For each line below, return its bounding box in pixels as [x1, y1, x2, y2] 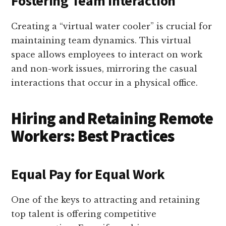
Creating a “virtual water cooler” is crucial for [11, 21, 212, 32]
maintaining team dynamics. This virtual [11, 35, 192, 46]
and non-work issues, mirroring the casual [11, 64, 198, 74]
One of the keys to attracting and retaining [11, 195, 200, 205]
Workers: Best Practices [11, 126, 175, 147]
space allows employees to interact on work [11, 49, 203, 60]
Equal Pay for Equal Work [11, 165, 165, 184]
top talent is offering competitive [11, 209, 157, 219]
